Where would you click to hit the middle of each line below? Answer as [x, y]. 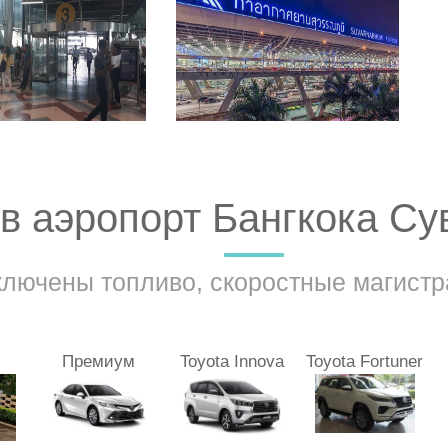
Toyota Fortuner [364, 361]
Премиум [98, 361]
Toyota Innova [231, 361]
